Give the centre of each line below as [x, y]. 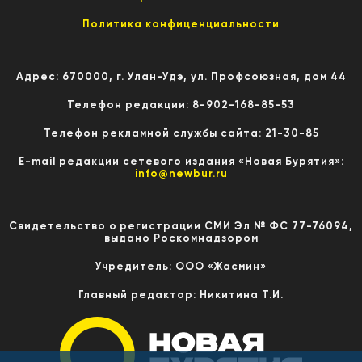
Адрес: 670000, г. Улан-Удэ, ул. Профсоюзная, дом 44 [181, 76]
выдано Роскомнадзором [181, 238]
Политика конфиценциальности [181, 23]
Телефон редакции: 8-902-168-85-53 [181, 104]
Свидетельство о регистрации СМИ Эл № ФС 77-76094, [181, 225]
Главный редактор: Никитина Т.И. [181, 294]
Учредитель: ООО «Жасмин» [181, 266]
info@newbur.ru [181, 173]
